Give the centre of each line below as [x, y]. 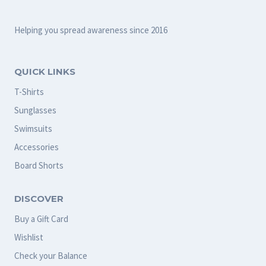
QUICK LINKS [45, 71]
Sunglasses [35, 110]
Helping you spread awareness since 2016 [91, 30]
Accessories [37, 147]
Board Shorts [39, 165]
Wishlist [29, 237]
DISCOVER [39, 199]
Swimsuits [33, 128]
